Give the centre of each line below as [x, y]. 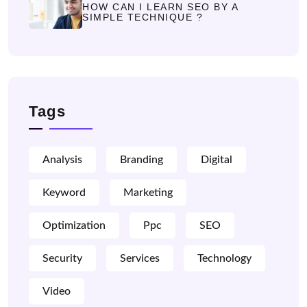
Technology [224, 259]
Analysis [62, 160]
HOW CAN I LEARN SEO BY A [160, 7]
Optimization [74, 226]
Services [140, 259]
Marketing [148, 193]
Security [62, 259]
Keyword [64, 193]
